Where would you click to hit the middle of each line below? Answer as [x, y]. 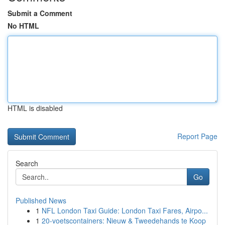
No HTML [23, 26]
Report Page [197, 136]
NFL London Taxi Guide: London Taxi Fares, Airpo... [125, 210]
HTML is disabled [35, 108]
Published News [41, 200]
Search [27, 163]
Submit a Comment [40, 13]
